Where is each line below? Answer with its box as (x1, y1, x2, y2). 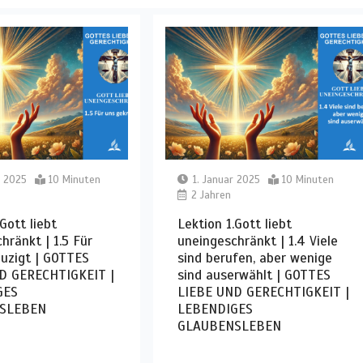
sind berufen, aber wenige (177, 249, 332, 267)
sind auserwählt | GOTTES (177, 266, 331, 284)
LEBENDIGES (177, 300, 253, 318)
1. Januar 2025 (192, 173, 260, 186)
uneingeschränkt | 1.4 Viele (177, 232, 338, 250)
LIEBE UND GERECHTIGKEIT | (177, 283, 349, 301)
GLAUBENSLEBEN (177, 317, 281, 335)
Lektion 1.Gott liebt (177, 215, 292, 233)
